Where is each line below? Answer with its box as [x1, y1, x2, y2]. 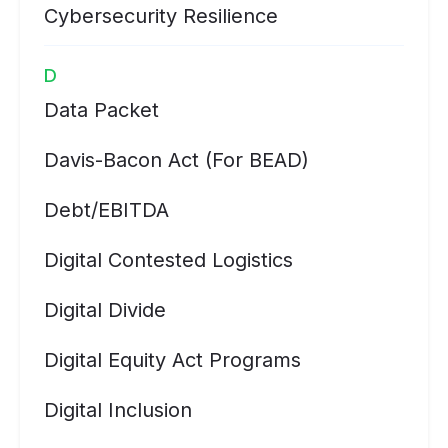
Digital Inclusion [44, 398, 192, 422]
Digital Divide [44, 298, 166, 322]
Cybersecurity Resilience [44, 4, 278, 28]
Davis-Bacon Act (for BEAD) [44, 148, 309, 172]
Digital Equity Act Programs [44, 348, 301, 372]
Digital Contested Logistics [44, 248, 293, 272]
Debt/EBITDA [44, 198, 169, 222]
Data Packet [44, 98, 159, 122]
